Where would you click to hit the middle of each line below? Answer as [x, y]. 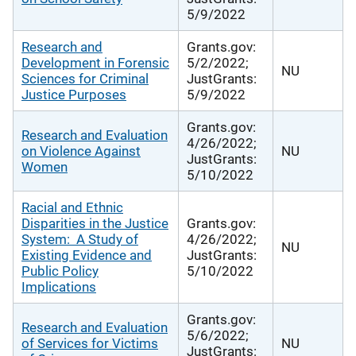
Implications [59, 286]
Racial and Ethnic [72, 207]
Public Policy [60, 271]
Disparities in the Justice [95, 223]
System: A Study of [80, 239]
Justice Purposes [74, 94]
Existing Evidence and [87, 255]
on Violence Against [81, 151]
